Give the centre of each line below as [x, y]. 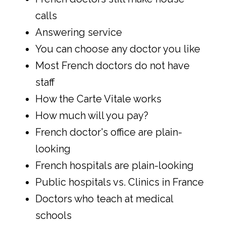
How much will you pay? [92, 116]
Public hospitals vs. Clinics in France [120, 182]
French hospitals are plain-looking [115, 166]
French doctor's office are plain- [109, 132]
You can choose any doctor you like [118, 49]
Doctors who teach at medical [104, 199]
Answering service [79, 33]
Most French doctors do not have [112, 66]
